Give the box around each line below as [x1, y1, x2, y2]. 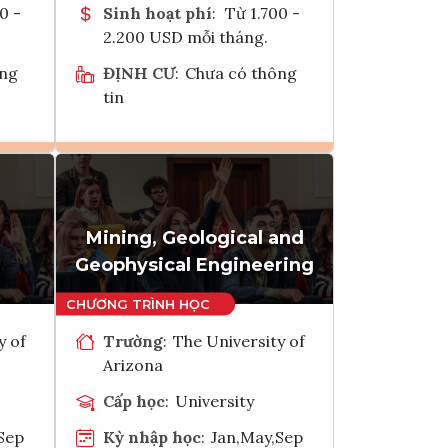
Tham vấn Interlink [212, 224, 282, 244]
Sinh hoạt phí [103, 2, 212, 23]
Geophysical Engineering [75, 253, 314, 276]
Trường [103, 330, 163, 351]
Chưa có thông [185, 62, 298, 83]
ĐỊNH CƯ [103, 62, 175, 83]
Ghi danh [199, 175, 242, 195]
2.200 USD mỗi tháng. [103, 26, 268, 47]
